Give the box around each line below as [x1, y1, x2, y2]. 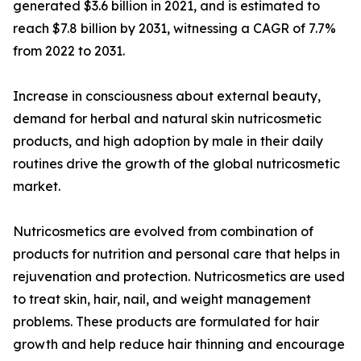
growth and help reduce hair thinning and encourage [13, 336, 345, 353]
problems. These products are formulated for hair [13, 313, 319, 330]
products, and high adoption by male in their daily [13, 133, 323, 150]
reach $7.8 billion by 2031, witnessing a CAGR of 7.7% [13, 20, 336, 37]
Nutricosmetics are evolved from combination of [13, 223, 313, 240]
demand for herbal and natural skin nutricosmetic [13, 110, 322, 127]
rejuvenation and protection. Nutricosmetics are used [13, 268, 345, 285]
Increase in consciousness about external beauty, [13, 88, 321, 105]
